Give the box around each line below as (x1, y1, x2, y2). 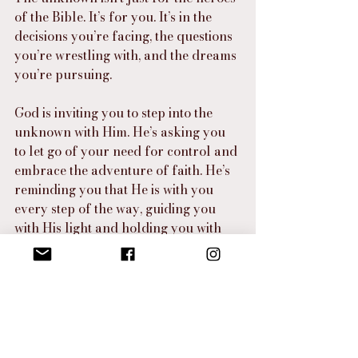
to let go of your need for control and (14, 141, 241, 161)
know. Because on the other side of (14, 295, 222, 314)
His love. (14, 237, 65, 257)
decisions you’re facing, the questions (14, 26, 236, 46)
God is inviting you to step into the (14, 103, 216, 122)
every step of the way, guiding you (14, 199, 219, 218)
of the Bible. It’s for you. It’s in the (14, 7, 215, 26)
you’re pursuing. (14, 65, 112, 84)
